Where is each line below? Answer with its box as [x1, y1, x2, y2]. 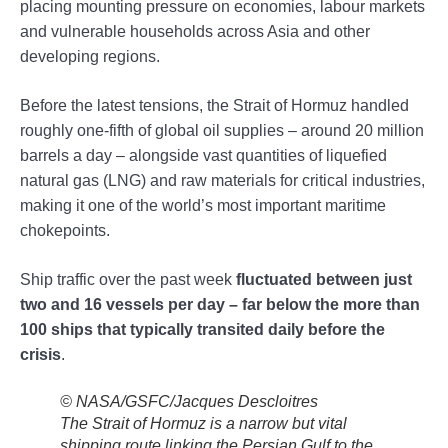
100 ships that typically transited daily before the [20, 320, 385, 338]
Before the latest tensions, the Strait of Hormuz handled [20, 96, 409, 114]
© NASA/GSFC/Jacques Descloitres [60, 392, 318, 410]
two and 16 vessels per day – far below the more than [20, 295, 420, 313]
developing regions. [20, 47, 160, 65]
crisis [20, 345, 61, 363]
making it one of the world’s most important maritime [20, 196, 386, 214]
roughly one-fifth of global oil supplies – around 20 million [20, 121, 424, 139]
